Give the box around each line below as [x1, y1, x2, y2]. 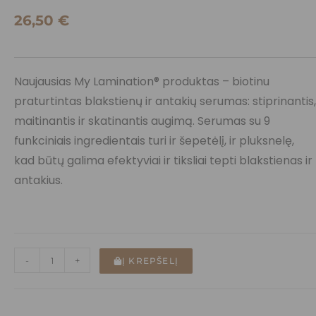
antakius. [14, 172, 63, 189]
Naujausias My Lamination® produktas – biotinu [14, 73, 269, 90]
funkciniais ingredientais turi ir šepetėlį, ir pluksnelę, [14, 133, 294, 150]
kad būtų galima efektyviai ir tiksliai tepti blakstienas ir [14, 152, 312, 169]
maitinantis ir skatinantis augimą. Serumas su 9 [14, 113, 270, 130]
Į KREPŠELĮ [122, 255, 178, 267]
